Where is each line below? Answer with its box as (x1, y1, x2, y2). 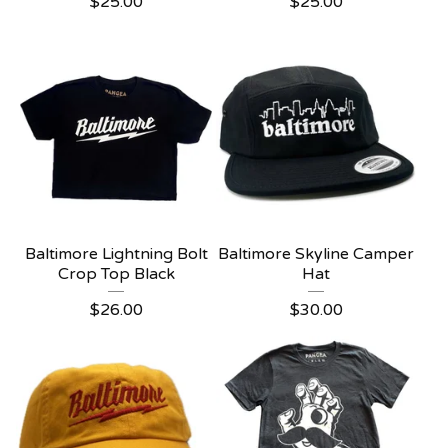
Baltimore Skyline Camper (218, 244, 414, 264)
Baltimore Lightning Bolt (24, 244, 208, 264)
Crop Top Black (57, 264, 175, 284)
